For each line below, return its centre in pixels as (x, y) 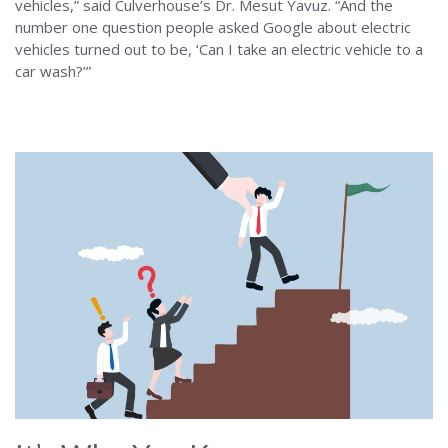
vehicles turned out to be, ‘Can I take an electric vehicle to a (219, 48)
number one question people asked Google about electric (213, 26)
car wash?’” (53, 70)
